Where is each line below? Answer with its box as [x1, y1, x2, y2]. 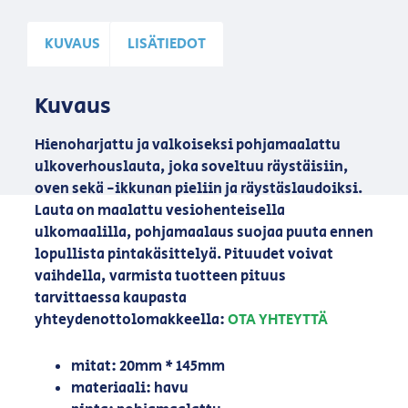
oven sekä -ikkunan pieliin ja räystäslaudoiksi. [34, 178, 362, 200]
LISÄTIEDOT [127, 33, 207, 55]
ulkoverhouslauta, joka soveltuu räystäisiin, [34, 157, 349, 178]
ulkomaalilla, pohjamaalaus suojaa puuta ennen [34, 222, 373, 244]
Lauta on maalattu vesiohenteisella [34, 200, 285, 222]
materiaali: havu [70, 378, 189, 400]
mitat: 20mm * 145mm [70, 356, 225, 378]
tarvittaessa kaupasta [34, 288, 187, 310]
